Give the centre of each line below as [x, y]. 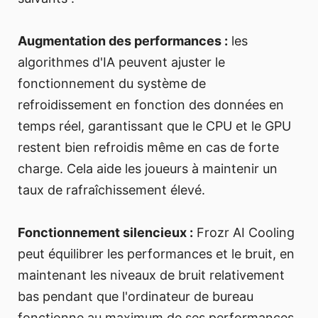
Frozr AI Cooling [244, 232]
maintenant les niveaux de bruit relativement [151, 275]
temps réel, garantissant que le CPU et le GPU [154, 126]
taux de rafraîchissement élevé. [111, 190]
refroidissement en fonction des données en [151, 104]
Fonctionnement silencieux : [105, 232]
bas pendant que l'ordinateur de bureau [136, 296]
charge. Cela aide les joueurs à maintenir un [148, 168]
